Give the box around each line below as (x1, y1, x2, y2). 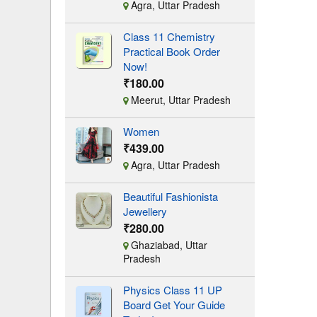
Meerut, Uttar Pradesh (127, 93, 231, 107)
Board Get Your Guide (122, 297, 225, 312)
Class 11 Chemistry (122, 29, 215, 44)
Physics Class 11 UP (122, 282, 222, 297)
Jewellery (122, 204, 167, 219)
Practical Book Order (122, 44, 220, 59)
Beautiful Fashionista (122, 189, 218, 204)
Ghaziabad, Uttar (127, 238, 207, 252)
